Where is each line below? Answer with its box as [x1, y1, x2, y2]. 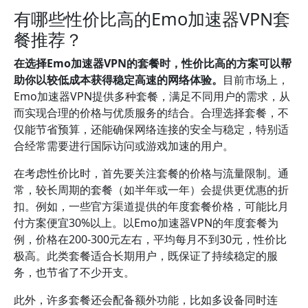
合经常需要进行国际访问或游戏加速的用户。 [14, 138, 234, 153]
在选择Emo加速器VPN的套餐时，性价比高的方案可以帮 [14, 56, 291, 71]
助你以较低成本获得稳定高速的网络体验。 [14, 72, 223, 87]
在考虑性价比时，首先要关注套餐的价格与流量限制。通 [14, 166, 289, 181]
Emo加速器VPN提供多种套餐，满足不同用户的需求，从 [14, 89, 290, 104]
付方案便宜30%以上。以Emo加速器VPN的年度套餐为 [14, 215, 278, 230]
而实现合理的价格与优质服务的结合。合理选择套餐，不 [14, 105, 289, 120]
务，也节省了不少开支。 [14, 265, 135, 280]
